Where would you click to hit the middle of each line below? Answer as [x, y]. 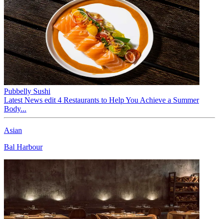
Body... [15, 109]
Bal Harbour [23, 147]
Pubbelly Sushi [27, 91]
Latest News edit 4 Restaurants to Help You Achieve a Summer [101, 100]
